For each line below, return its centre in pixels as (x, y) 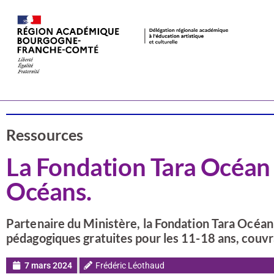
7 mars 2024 (48, 265)
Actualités (61, 81)
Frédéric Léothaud (130, 265)
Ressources (45, 135)
